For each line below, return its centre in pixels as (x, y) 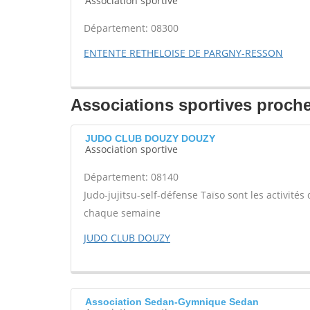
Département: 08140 (131, 177)
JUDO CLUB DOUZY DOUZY (150, 139)
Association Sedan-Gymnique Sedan (172, 302)
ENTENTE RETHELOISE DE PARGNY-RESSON (183, 53)
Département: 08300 (131, 28)
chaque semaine (122, 213)
